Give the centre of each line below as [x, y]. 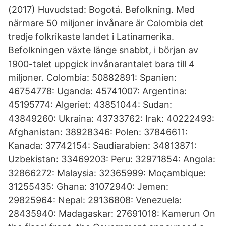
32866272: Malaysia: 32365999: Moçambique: [107, 173]
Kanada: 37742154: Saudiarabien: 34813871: [102, 146]
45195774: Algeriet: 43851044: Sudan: [90, 105]
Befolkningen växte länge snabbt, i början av [103, 50]
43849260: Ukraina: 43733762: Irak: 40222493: [111, 118]
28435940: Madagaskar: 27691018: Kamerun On [112, 214]
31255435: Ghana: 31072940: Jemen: [88, 186]
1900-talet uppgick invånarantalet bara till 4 [101, 64]
